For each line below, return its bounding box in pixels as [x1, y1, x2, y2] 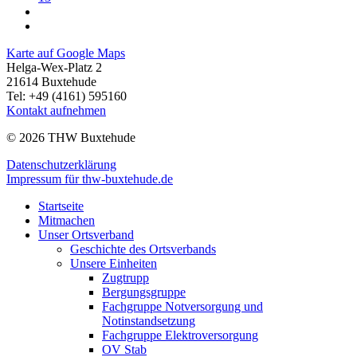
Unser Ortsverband [38, 228, 134, 242]
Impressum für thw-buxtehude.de [6, 172, 173, 186]
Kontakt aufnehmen [6, 104, 106, 118]
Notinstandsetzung [102, 314, 195, 328]
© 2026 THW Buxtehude [6, 131, 135, 145]
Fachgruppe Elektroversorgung [102, 328, 258, 343]
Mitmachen [38, 214, 95, 228]
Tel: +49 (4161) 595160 [6, 89, 127, 104]
